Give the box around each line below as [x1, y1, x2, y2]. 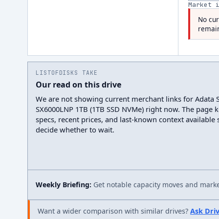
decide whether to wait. [36, 125, 114, 134]
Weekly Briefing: [36, 180, 91, 189]
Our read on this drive [36, 79, 121, 90]
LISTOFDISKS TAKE [36, 69, 98, 76]
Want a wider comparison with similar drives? [38, 206, 188, 216]
